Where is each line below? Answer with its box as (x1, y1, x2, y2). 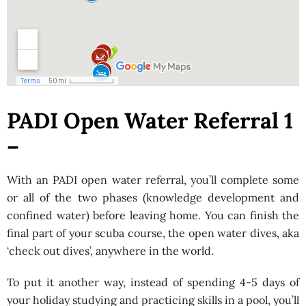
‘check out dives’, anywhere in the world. (7, 244, 214, 258)
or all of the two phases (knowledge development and (7, 191, 299, 204)
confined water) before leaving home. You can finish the (7, 208, 299, 222)
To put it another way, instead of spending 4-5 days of (7, 275, 299, 289)
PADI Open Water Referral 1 (7, 107, 293, 135)
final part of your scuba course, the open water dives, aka (7, 226, 299, 240)
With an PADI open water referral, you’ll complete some (7, 173, 299, 186)
